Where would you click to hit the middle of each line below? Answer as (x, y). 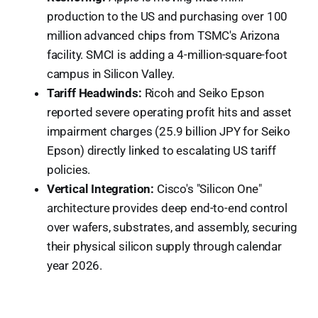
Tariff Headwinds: (94, 93)
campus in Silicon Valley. (110, 73)
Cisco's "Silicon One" (208, 188)
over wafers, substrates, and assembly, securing (172, 227)
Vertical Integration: (100, 188)
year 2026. (75, 265)
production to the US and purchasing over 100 (167, 16)
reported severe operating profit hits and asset (169, 112)
